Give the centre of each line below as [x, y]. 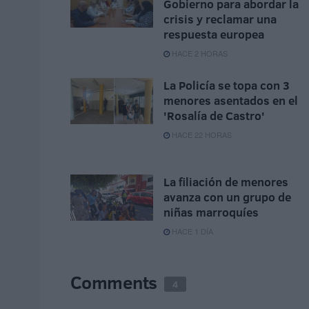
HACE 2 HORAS [199, 53]
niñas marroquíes [211, 212]
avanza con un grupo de [227, 197]
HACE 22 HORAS [201, 135]
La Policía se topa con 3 [227, 86]
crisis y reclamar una [220, 19]
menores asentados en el [231, 101]
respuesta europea [214, 34]
